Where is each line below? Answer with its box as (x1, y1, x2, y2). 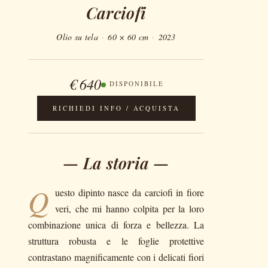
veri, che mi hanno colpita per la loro (55, 202, 204, 215)
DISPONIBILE (109, 79, 164, 88)
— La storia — (63, 151, 169, 173)
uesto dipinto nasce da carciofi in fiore (55, 186, 204, 199)
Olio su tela (56, 31, 98, 42)
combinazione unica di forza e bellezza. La (28, 218, 204, 231)
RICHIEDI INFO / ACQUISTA (52, 103, 180, 112)
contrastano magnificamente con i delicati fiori (28, 251, 204, 263)
